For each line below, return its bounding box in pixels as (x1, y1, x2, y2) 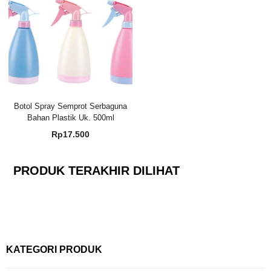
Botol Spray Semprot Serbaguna (14, 102, 128, 111)
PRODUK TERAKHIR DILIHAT (13, 164, 180, 178)
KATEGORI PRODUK (6, 244, 102, 255)
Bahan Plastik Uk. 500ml (27, 113, 114, 123)
